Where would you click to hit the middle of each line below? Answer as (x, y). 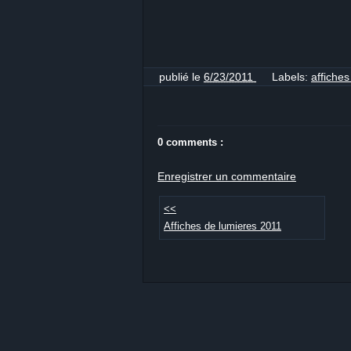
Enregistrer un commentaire (227, 176)
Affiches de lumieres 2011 (223, 226)
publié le (181, 76)
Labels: (291, 76)
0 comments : (190, 142)
